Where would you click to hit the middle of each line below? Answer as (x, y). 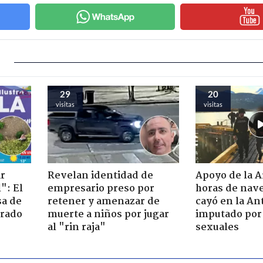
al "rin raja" (76, 227)
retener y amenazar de (103, 201)
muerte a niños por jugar (108, 214)
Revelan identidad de (100, 176)
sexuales (217, 227)
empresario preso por (101, 188)
